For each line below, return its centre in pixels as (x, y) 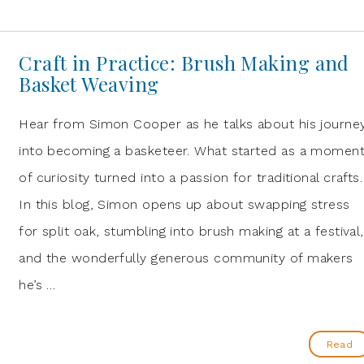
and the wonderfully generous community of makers (186, 258)
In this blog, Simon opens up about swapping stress (184, 204)
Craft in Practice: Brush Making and (184, 63)
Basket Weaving (89, 84)
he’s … (37, 285)
